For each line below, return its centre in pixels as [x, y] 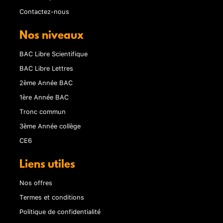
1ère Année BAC [44, 97]
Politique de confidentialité [60, 211]
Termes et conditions [52, 197]
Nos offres [36, 182]
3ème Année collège [50, 126]
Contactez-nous [45, 11]
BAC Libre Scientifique [54, 54]
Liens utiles [48, 165]
